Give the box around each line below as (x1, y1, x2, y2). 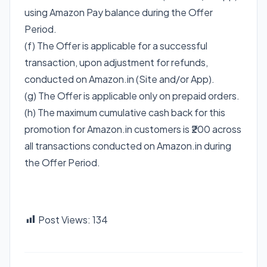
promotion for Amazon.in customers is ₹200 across (24, 122, 241, 135)
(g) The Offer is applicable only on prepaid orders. (24, 89, 240, 102)
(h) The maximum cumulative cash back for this (24, 105, 225, 119)
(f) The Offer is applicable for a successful (24, 39, 207, 52)
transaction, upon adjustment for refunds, (24, 55, 208, 69)
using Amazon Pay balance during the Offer (24, 5, 213, 18)
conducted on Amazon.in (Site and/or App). (24, 72, 215, 85)
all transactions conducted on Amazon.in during (24, 139, 231, 152)
